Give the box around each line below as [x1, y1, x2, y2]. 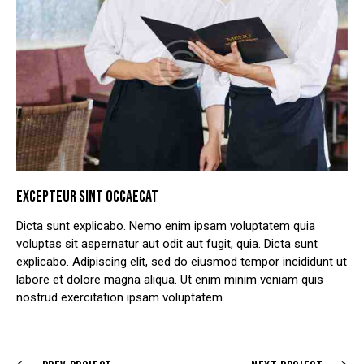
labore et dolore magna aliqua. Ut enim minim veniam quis [16, 272, 323, 288]
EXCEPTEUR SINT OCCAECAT [16, 187, 158, 207]
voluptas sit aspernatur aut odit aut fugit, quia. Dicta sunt [16, 236, 318, 252]
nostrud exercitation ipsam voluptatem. [16, 290, 225, 305]
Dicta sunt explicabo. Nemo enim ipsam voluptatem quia [16, 219, 315, 234]
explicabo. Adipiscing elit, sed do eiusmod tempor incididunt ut [16, 254, 347, 270]
